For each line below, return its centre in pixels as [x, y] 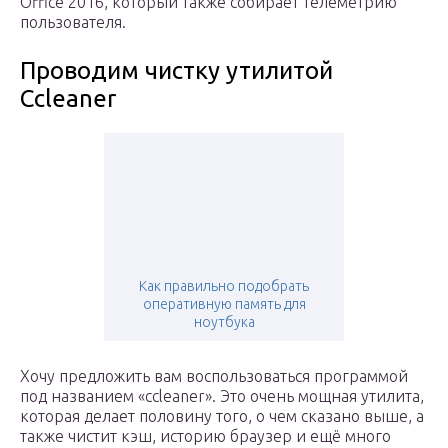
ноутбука [224, 322]
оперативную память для [224, 304]
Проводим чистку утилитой [176, 71]
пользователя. [73, 22]
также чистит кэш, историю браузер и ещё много [205, 436]
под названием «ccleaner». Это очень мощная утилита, [222, 396]
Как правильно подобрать [224, 286]
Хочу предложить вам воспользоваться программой [214, 376]
